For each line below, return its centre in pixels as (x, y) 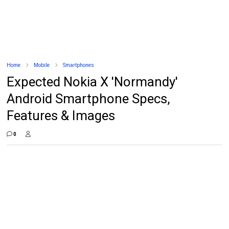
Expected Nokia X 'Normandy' (93, 82)
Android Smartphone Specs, (89, 99)
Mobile (42, 65)
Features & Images (61, 116)
